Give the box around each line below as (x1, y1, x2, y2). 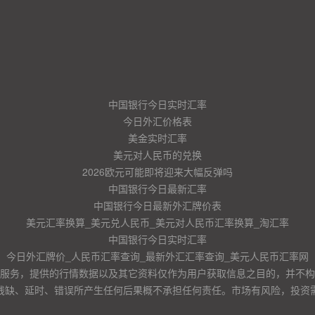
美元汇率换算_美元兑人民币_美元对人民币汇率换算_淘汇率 (26, 215, 289, 229)
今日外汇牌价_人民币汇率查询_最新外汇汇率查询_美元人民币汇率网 (6, 249, 309, 263)
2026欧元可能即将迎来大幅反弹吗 (82, 165, 233, 179)
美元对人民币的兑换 (113, 148, 202, 162)
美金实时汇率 (128, 131, 187, 145)
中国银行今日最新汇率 (108, 181, 207, 195)
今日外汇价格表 (123, 114, 192, 128)
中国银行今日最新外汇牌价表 (94, 198, 221, 212)
